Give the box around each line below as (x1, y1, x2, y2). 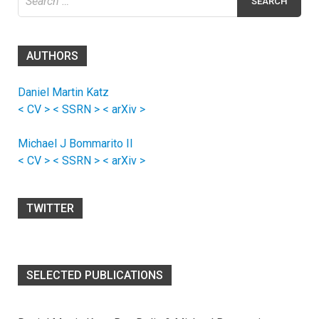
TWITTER (26, 202, 74, 216)
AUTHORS (26, 49, 78, 63)
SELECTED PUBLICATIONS (26, 268, 163, 283)
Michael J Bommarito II (18, 137, 133, 151)
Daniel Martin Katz (18, 85, 109, 100)
